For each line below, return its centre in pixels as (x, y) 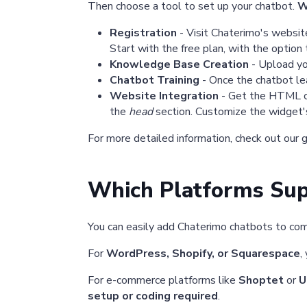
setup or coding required (153, 296)
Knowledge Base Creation (179, 65)
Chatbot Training (155, 81)
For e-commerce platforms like (163, 281)
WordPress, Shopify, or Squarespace (203, 254)
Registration (143, 33)
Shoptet (261, 281)
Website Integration (164, 96)
